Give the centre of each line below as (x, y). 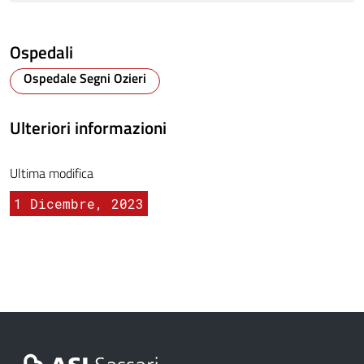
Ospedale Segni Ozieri (85, 78)
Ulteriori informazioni (88, 128)
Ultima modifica (52, 173)
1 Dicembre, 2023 (79, 204)
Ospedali (41, 52)
